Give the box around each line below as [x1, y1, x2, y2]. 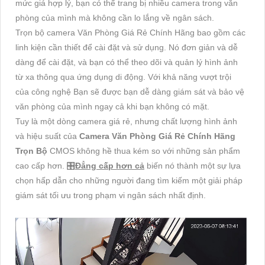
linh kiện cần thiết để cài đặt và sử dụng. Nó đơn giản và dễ [15, 42, 238, 52]
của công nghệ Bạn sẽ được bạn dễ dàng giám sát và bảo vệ [15, 86, 244, 96]
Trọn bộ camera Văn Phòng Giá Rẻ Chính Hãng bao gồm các [15, 27, 245, 37]
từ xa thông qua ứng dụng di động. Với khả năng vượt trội [15, 72, 231, 82]
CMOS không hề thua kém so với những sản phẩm [50, 146, 240, 156]
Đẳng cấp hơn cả [75, 160, 144, 170]
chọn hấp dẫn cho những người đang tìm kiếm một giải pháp [15, 175, 243, 185]
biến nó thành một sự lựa [147, 160, 241, 170]
